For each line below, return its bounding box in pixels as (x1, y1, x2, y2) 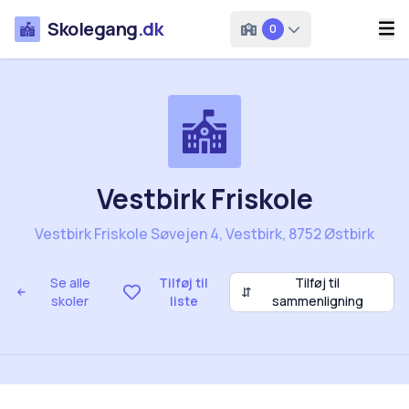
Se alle (49, 274, 90, 291)
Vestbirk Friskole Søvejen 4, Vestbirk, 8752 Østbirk (35, 224, 374, 244)
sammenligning (271, 292, 363, 309)
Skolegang (47, 16, 138, 41)
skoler (51, 292, 89, 309)
